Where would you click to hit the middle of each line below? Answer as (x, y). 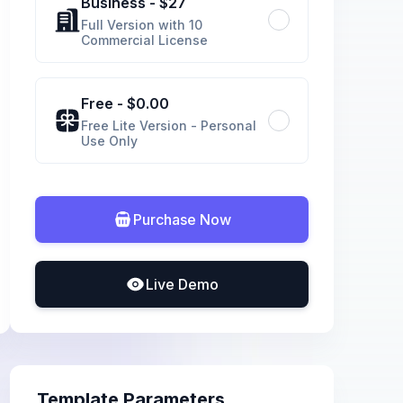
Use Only (109, 141)
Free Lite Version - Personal (169, 125)
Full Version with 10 (142, 25)
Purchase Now (182, 219)
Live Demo (182, 284)
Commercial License (144, 40)
